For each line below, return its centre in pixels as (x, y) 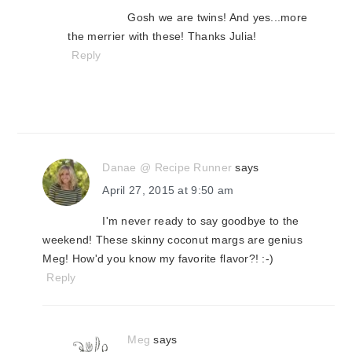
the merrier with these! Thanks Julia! (162, 36)
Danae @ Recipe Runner (167, 167)
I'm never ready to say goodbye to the (201, 221)
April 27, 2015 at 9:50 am (168, 190)
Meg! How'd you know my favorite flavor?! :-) (158, 258)
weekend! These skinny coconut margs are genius (172, 240)
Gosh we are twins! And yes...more (218, 17)
